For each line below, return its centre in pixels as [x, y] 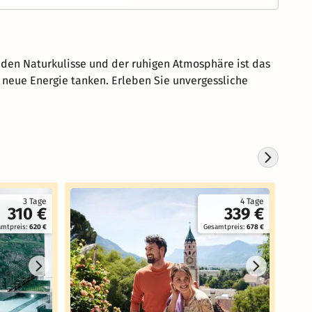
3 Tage [35, 201]
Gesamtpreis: [225, 227]
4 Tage [252, 201]
